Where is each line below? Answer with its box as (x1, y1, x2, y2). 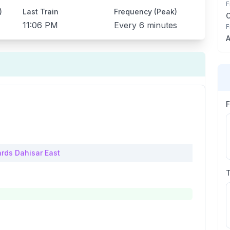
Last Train (23, 7, 59, 16)
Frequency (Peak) (113, 7, 177, 16)
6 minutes (139, 20, 177, 30)
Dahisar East (15, 148, 60, 157)
